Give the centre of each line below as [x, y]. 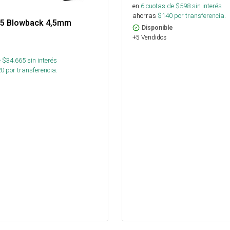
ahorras [144, 16]
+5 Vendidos [149, 37]
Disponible [157, 28]
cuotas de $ [162, 6]
